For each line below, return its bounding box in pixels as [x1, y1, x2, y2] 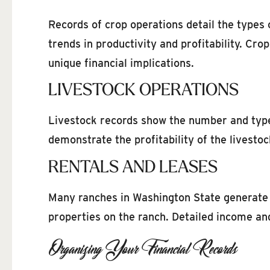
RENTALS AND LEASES [48, 159, 218, 177]
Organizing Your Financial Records [48, 234, 237, 263]
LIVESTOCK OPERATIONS [48, 83, 239, 100]
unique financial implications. [48, 56, 194, 69]
